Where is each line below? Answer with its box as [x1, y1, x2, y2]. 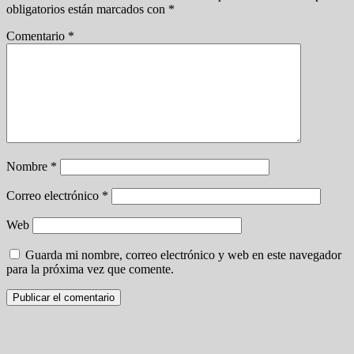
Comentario [6, 28, 68, 43]
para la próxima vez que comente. [6, 262, 174, 276]
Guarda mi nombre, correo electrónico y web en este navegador [25, 247, 341, 262]
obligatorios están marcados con [6, 2, 168, 16]
